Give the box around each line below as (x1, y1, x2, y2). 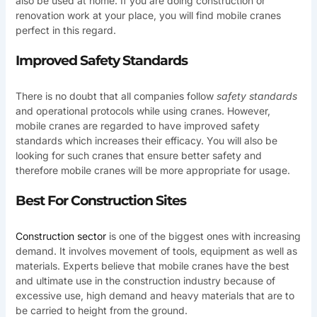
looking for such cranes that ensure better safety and (15, 149, 262, 162)
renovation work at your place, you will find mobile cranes (15, 8, 281, 21)
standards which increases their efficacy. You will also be (15, 134, 277, 147)
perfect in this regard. (15, 23, 116, 36)
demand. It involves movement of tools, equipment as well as (15, 245, 297, 258)
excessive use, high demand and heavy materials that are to (15, 289, 294, 302)
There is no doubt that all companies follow (15, 90, 217, 103)
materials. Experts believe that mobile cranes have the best (15, 260, 289, 272)
